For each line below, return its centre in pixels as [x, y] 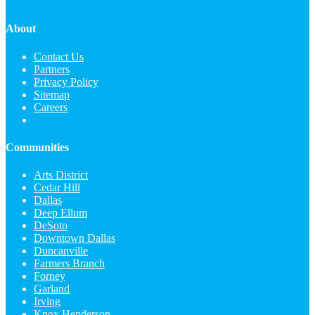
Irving [47, 302]
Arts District [61, 175]
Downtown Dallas [75, 238]
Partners [52, 69]
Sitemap [52, 94]
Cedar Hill [57, 188]
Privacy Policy [66, 82]
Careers [51, 107]
